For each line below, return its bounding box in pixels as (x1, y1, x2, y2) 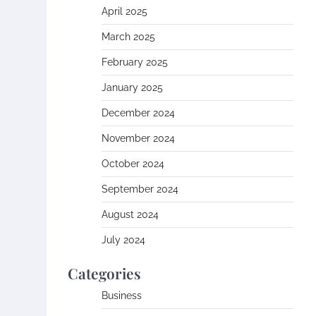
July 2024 (102, 234, 145, 245)
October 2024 (102, 158, 164, 169)
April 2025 (102, 6, 147, 17)
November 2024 (102, 133, 175, 144)
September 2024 (102, 183, 178, 195)
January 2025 (102, 82, 163, 93)
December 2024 (102, 107, 175, 119)
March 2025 (102, 31, 155, 42)
